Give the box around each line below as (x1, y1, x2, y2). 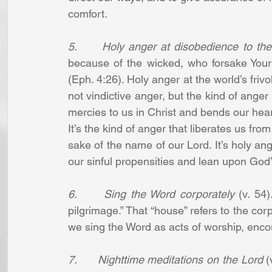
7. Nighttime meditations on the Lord (68, 253, 263, 267)
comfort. (68, 7, 107, 21)
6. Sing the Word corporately (68, 188, 234, 201)
